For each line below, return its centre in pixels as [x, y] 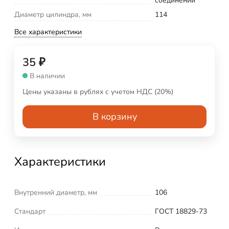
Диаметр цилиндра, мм [53, 14]
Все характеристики [48, 32]
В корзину [114, 116]
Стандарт [30, 211]
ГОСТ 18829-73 [181, 211]
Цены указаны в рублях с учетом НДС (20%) [98, 91]
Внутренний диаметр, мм [56, 192]
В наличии [47, 76]
